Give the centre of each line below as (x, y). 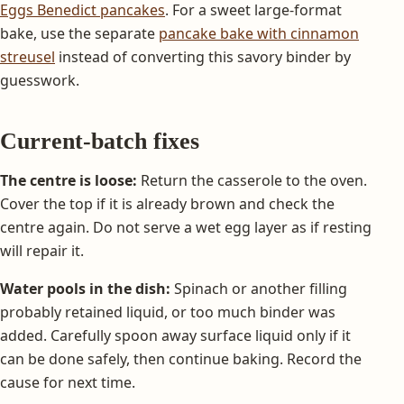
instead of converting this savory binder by (203, 56)
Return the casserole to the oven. (252, 180)
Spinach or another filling (259, 288)
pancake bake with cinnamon (259, 33)
